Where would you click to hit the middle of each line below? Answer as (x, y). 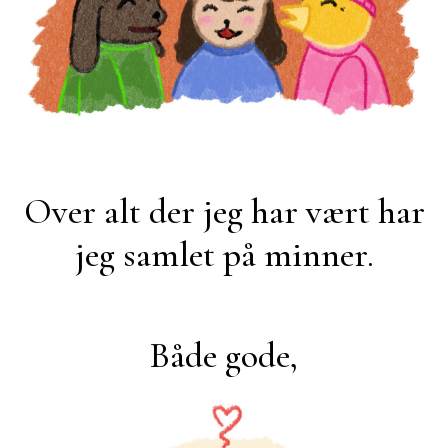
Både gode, (224, 356)
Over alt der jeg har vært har (224, 212)
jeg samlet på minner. (224, 255)
